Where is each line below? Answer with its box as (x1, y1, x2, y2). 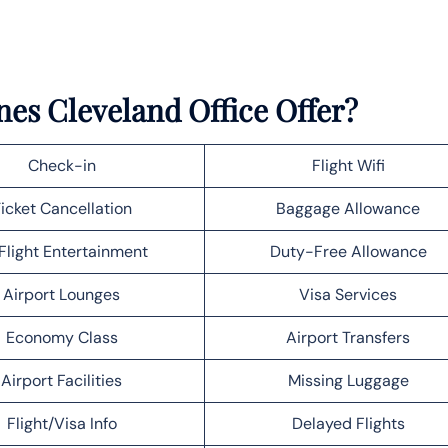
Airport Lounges (3, 283, 120, 305)
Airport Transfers (286, 326, 410, 348)
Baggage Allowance (276, 197, 420, 219)
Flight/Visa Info (6, 412, 117, 434)
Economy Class (5, 326, 118, 348)
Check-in (27, 154, 96, 176)
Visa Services (299, 283, 397, 305)
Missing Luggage (287, 369, 409, 391)
